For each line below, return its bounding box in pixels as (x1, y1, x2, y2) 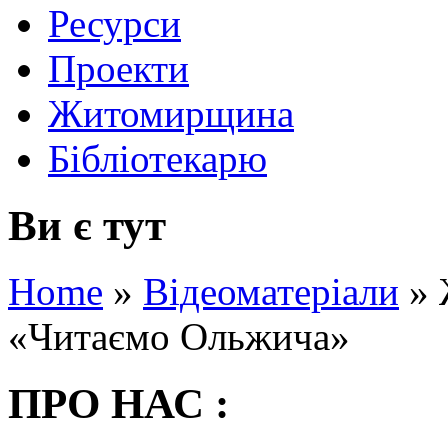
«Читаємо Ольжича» (8, 315, 350, 359)
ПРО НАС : (8, 380, 229, 428)
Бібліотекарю (48, 136, 267, 180)
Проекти (48, 46, 189, 90)
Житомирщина (48, 91, 294, 135)
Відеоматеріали (143, 270, 399, 314)
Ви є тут (8, 201, 166, 249)
